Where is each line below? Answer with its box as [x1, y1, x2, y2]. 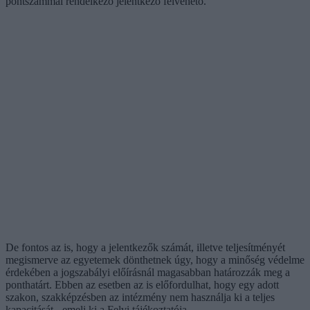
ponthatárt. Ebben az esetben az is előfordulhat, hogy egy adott [6, 278, 279, 291]
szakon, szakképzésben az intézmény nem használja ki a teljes [6, 291, 275, 303]
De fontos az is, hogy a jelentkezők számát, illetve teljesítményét [6, 241, 285, 253]
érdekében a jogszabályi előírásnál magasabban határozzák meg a [6, 266, 290, 278]
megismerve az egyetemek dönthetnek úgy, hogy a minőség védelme [6, 253, 304, 266]
